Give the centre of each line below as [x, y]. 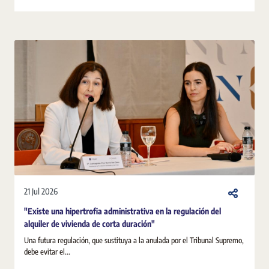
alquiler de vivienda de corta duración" [89, 223]
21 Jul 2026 [41, 191]
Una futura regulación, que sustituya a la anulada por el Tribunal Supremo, [134, 240]
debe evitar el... [47, 251]
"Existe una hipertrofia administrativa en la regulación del [122, 211]
